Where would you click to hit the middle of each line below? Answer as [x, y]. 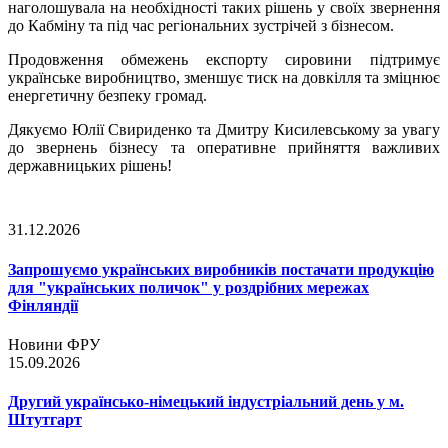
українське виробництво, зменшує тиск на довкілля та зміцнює [224, 78]
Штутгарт [45, 420]
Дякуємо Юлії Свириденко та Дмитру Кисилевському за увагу [224, 130]
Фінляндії [43, 305]
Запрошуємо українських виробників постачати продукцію [221, 269]
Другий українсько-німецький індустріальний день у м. [206, 402]
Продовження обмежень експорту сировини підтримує [224, 60]
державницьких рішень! [90, 166]
